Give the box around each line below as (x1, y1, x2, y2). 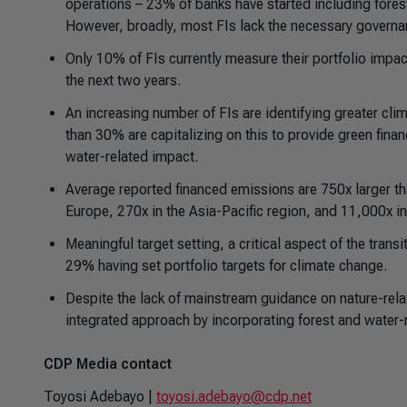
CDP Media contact (44, 355, 172, 372)
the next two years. (65, 72, 181, 89)
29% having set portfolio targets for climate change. (65, 257, 387, 274)
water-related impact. (65, 148, 198, 165)
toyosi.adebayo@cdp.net (156, 388, 312, 405)
